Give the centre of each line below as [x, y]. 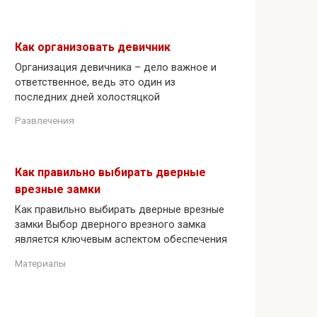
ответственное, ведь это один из [95, 82]
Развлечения [45, 121]
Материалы [40, 263]
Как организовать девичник [93, 47]
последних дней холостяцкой [87, 97]
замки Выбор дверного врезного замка [110, 225]
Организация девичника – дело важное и [116, 67]
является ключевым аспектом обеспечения [121, 240]
